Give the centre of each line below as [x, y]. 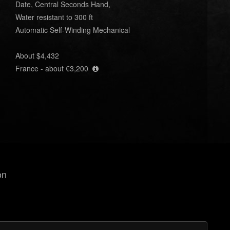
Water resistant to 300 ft [54, 17]
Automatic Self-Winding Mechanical [72, 30]
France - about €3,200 [54, 68]
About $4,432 [37, 55]
